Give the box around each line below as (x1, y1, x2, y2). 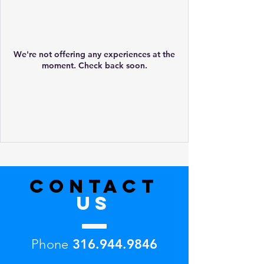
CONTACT (29, 174, 159, 199)
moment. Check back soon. (41, 60, 147, 71)
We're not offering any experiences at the (14, 49, 175, 60)
